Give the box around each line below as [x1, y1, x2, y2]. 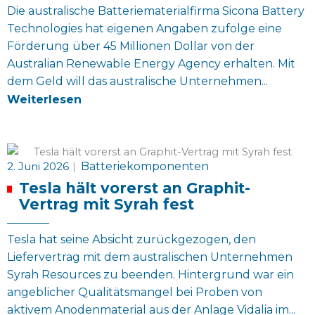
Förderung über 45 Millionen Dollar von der [7, 39, 255, 53]
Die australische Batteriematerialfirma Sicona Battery [7, 4, 304, 18]
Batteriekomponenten [81, 159, 209, 173]
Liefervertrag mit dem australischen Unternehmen [7, 250, 292, 264]
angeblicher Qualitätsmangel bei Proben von [7, 285, 262, 299]
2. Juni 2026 [7, 159, 69, 173]
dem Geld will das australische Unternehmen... [7, 75, 268, 89]
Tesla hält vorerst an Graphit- [19, 179, 251, 197]
